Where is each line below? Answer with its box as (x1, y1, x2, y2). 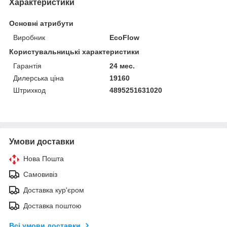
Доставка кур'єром (23, 185, 84, 194)
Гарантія (13, 61, 42, 70)
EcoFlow (109, 33, 140, 42)
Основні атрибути (9, 19, 73, 27)
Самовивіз (23, 170, 57, 178)
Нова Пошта (23, 154, 64, 163)
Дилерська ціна (13, 73, 64, 82)
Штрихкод (13, 86, 46, 94)
